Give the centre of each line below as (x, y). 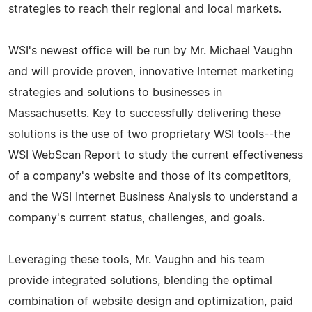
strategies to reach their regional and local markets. (145, 9)
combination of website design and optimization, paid (151, 301)
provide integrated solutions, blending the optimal (140, 280)
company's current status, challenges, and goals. (136, 218)
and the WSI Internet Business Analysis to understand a (153, 197)
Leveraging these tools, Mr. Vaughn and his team (136, 259)
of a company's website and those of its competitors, (150, 176)
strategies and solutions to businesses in (115, 92)
